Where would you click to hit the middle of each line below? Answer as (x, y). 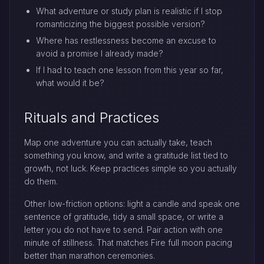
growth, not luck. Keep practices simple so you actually (131, 168)
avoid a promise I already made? (100, 53)
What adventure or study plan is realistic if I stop (129, 11)
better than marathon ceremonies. (90, 255)
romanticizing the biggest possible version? (121, 24)
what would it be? (70, 82)
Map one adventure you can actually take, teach (118, 142)
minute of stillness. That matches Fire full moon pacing (128, 242)
